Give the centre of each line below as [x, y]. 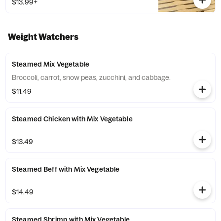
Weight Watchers [43, 37]
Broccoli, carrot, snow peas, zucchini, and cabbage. [91, 77]
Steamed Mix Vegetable [51, 64]
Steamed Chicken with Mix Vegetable [72, 119]
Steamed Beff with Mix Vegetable [66, 169]
